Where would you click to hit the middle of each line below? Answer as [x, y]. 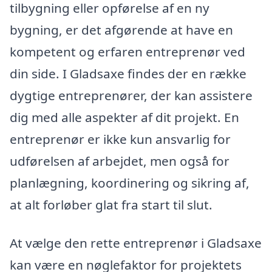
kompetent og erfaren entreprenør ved [127, 51]
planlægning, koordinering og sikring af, [130, 182]
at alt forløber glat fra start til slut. [111, 204]
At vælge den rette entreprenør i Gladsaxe [136, 243]
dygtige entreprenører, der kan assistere [131, 95]
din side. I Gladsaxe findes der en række [128, 73]
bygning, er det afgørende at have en [121, 29]
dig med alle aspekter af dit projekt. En [124, 117]
